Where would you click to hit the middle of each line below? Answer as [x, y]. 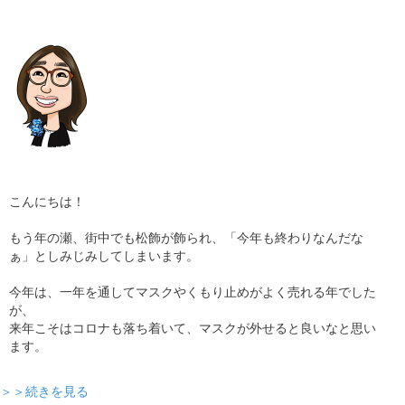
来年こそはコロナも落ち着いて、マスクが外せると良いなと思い [193, 328]
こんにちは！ [47, 202]
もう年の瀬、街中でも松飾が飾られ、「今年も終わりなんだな [186, 238]
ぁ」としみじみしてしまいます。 [104, 256]
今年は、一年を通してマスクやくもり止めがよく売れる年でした [193, 292]
